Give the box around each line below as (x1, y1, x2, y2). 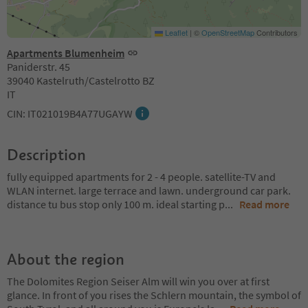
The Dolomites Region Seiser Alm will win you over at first (7, 274, 269, 288)
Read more (239, 197, 289, 211)
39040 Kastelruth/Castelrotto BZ (7, 73, 155, 87)
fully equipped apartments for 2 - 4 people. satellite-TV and (7, 169, 276, 184)
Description (7, 144, 86, 164)
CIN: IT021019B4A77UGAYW (7, 106, 133, 120)
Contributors (254, 26, 298, 38)
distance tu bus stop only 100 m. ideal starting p (7, 197, 225, 211)
